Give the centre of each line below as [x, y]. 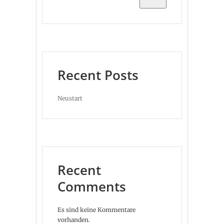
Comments [92, 186]
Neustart [70, 98]
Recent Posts [98, 75]
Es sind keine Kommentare [96, 209]
